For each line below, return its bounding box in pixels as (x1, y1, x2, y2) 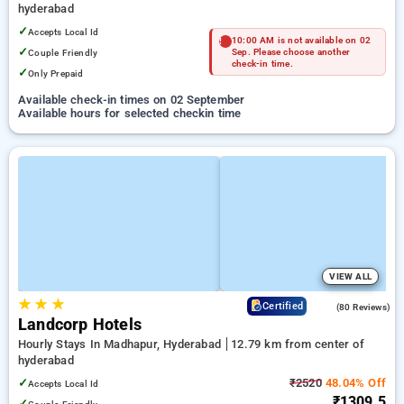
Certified (262, 300, 303, 312)
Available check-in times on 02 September (18, 93, 245, 106)
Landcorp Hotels (18, 316, 142, 334)
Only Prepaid (28, 68, 84, 79)
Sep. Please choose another (232, 47, 351, 57)
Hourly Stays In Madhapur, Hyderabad (18, 337, 225, 351)
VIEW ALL (329, 271, 372, 281)
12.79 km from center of (231, 337, 364, 351)
